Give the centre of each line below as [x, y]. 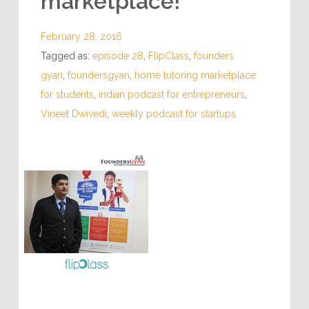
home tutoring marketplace [195, 75]
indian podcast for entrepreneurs [171, 94]
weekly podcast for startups [173, 114]
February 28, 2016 [81, 37]
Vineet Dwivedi [73, 114]
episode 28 [118, 56]
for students [67, 94]
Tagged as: [66, 56]
